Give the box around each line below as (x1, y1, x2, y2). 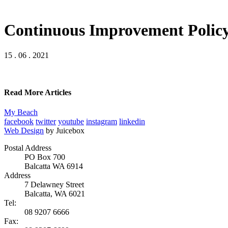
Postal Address (4, 144, 51, 153)
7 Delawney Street (24, 180, 84, 189)
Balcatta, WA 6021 (24, 189, 85, 198)
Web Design (4, 126, 44, 135)
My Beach (4, 108, 38, 117)
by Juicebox (46, 126, 84, 135)
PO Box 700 (24, 153, 65, 162)
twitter (36, 117, 56, 126)
